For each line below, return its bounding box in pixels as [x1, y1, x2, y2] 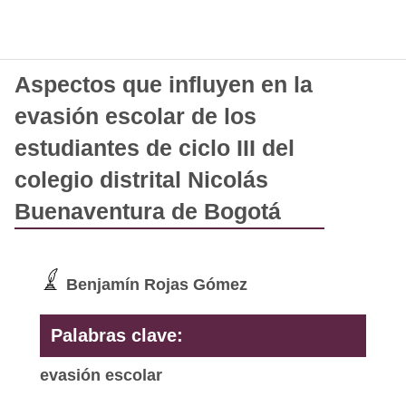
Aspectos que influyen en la [14, 72, 313, 98]
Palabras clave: [50, 324, 183, 345]
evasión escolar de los [14, 103, 256, 130]
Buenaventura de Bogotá [14, 198, 281, 225]
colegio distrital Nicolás [14, 167, 268, 193]
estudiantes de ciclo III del [14, 135, 295, 161]
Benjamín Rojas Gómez [61, 275, 247, 295]
